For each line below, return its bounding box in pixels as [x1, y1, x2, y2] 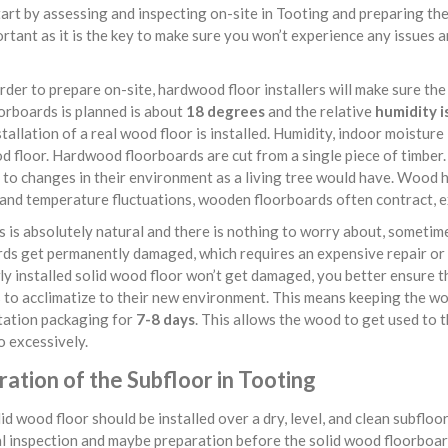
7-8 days [136, 310, 195, 328]
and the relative [265, 102, 375, 120]
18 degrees [186, 102, 265, 120]
